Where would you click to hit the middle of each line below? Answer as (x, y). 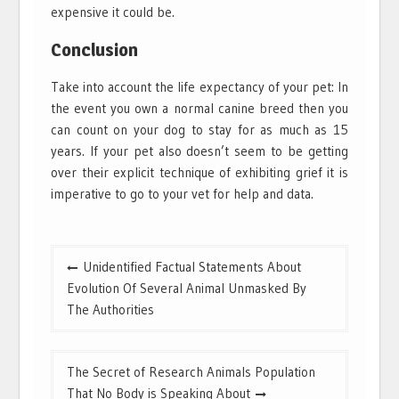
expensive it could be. (113, 12)
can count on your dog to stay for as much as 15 (199, 129)
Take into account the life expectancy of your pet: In (199, 86)
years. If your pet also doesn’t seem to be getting (199, 151)
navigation (91, 284)
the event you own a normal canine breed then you (199, 108)
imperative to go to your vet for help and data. (183, 193)
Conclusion (95, 49)
